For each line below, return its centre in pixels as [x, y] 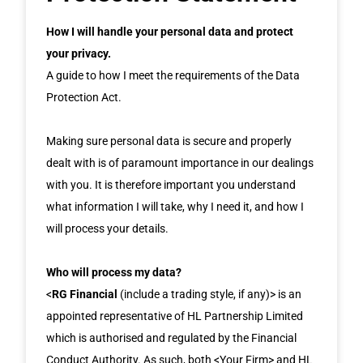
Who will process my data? [114, 272]
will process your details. [108, 228]
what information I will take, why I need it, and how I [175, 206]
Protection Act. [84, 97]
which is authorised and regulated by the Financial [172, 337]
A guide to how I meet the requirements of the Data [173, 75]
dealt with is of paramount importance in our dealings [180, 162]
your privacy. [79, 53]
